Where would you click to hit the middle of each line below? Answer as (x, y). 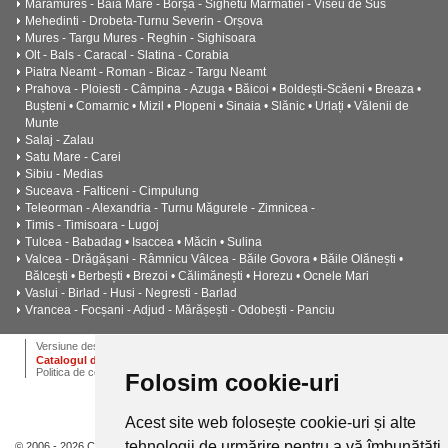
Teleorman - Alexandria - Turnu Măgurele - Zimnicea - (170, 208)
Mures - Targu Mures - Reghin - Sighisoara (140, 38)
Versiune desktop (78, 346)
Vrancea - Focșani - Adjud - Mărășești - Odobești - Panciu (180, 310)
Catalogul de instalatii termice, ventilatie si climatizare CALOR (199, 360)
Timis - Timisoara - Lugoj (92, 225)
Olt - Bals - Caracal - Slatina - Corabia (127, 55)
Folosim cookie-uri (232, 382)
